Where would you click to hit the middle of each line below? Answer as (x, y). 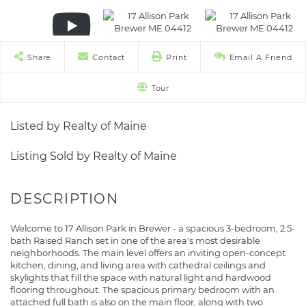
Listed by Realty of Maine (79, 126)
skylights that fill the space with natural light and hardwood (141, 277)
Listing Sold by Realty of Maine (94, 156)
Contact (109, 57)
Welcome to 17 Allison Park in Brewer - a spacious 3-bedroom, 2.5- (153, 228)
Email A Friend (261, 57)
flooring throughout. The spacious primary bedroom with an (142, 290)
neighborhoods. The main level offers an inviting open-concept (148, 253)
